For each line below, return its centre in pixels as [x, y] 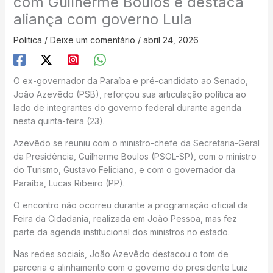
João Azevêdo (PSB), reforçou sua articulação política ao [129, 94]
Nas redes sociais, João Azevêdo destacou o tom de [121, 254]
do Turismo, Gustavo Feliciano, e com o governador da [124, 170]
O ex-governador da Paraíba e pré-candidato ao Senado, [130, 81]
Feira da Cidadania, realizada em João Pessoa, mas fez [125, 219]
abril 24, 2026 [171, 40]
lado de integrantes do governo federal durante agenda [127, 108]
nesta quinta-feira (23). [59, 121]
